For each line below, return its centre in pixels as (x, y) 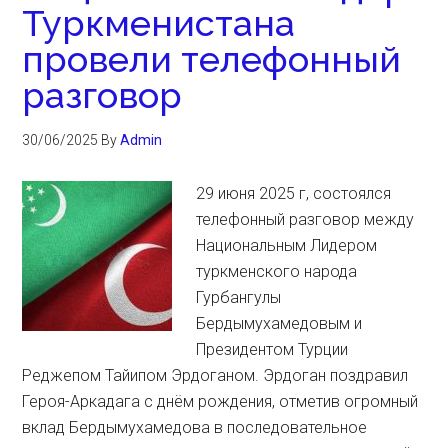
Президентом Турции (272, 349)
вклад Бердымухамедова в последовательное (195, 427)
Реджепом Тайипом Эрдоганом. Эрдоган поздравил (215, 375)
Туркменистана (159, 23)
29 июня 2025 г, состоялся (294, 193)
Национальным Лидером (287, 245)
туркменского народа (277, 271)
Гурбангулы (239, 297)
